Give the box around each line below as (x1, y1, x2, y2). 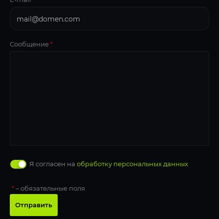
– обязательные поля (14, 184, 85, 193)
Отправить (15, 201, 52, 209)
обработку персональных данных (77, 160, 188, 168)
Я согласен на (29, 160, 77, 168)
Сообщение (10, 40, 50, 48)
